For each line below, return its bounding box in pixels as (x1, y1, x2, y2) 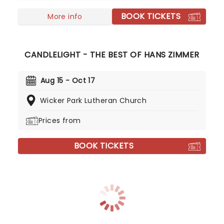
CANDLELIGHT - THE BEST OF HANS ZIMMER (24, 49, 199, 60)
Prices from (38, 115, 81, 125)
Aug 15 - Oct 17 (40, 75, 95, 85)
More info (47, 11, 82, 21)
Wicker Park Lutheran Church (40, 95, 147, 105)
